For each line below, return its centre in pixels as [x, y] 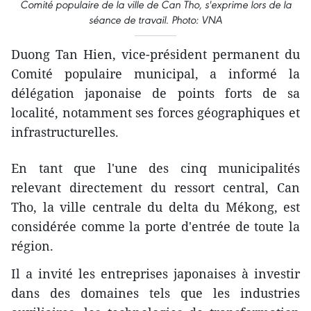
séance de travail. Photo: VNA [155, 19]
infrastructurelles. [65, 132]
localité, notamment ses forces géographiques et [155, 112]
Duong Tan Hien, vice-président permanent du [155, 54]
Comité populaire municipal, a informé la [155, 73]
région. [32, 245]
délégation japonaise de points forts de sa [155, 93]
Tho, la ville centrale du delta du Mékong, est [155, 207]
